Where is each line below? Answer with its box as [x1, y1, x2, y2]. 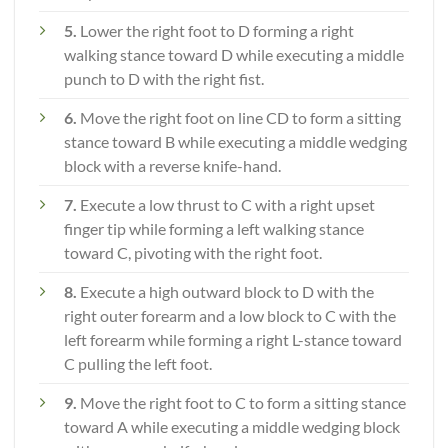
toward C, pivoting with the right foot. [64, 243, 322, 263]
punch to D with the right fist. [64, 69, 264, 89]
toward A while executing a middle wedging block [64, 417, 400, 437]
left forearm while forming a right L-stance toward [64, 330, 402, 350]
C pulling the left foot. [64, 354, 212, 374]
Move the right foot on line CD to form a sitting [77, 108, 401, 128]
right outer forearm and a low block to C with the [64, 306, 396, 326]
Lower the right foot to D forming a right [80, 21, 354, 41]
